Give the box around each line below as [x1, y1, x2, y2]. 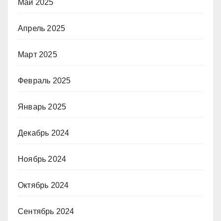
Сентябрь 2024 [18, 207, 74, 216]
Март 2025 [18, 50, 57, 59]
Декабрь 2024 [18, 129, 70, 137]
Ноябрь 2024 [18, 155, 67, 163]
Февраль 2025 [18, 76, 71, 85]
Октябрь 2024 [18, 181, 69, 189]
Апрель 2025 [18, 24, 66, 33]
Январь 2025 [18, 103, 67, 111]
